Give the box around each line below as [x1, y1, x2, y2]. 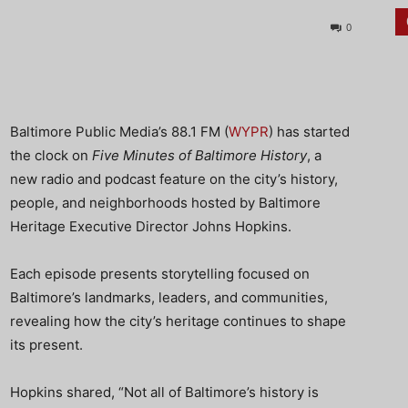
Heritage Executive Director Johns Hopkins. [10, 218, 291, 235]
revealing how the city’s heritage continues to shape [10, 312, 346, 330]
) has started [269, 123, 350, 140]
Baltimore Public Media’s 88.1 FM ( [10, 123, 229, 140]
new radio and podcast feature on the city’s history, [10, 170, 338, 188]
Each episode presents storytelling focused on [10, 265, 310, 282]
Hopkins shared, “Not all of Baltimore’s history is [10, 383, 319, 401]
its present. [10, 336, 83, 353]
